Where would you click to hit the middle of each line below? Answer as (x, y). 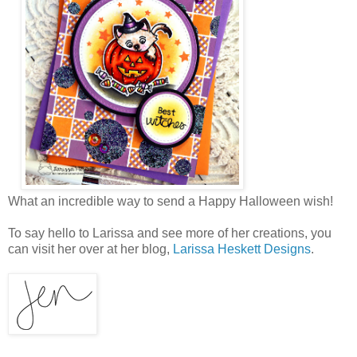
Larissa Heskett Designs (242, 249)
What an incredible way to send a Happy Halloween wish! (172, 201)
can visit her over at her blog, (90, 249)
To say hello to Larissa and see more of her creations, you (170, 233)
